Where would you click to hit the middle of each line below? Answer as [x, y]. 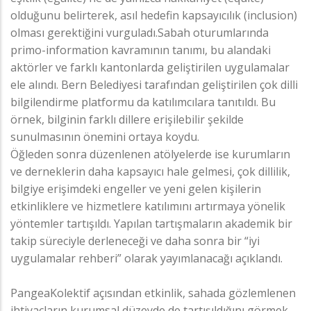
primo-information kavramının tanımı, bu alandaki [141, 50]
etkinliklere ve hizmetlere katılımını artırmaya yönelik [148, 206]
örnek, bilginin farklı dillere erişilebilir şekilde [127, 119]
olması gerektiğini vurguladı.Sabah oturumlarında [140, 32]
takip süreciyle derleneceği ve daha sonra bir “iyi [135, 241]
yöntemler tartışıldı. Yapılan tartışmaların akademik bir [151, 223]
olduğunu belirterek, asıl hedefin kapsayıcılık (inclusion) [154, 15]
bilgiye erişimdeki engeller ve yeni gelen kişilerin [136, 188]
